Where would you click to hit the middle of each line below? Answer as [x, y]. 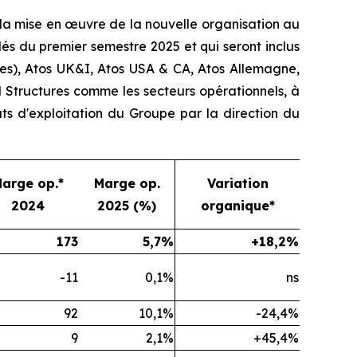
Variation [237, 184]
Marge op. [127, 184]
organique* [237, 206]
